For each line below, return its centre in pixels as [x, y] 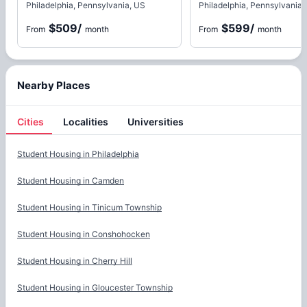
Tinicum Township [127, 208]
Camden [108, 181]
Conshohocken [121, 234]
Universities [156, 121]
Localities [86, 121]
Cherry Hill [112, 261]
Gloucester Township [132, 288]
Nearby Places [53, 86]
